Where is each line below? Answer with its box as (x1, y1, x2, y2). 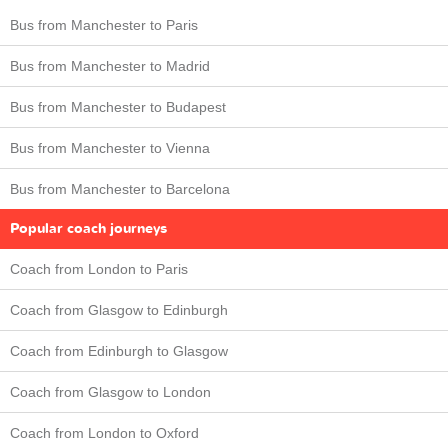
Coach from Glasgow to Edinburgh (10, 302, 228, 319)
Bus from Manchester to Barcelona (10, 181, 230, 198)
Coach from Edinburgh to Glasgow (10, 343, 228, 360)
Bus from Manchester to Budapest (10, 99, 226, 116)
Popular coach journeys (10, 219, 167, 239)
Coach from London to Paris (10, 261, 188, 278)
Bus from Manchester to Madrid (10, 58, 210, 75)
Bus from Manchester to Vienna (10, 140, 210, 157)
